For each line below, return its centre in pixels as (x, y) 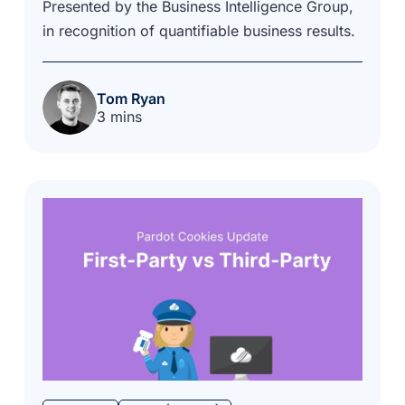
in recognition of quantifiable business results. (199, 30)
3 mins (120, 116)
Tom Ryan (132, 98)
